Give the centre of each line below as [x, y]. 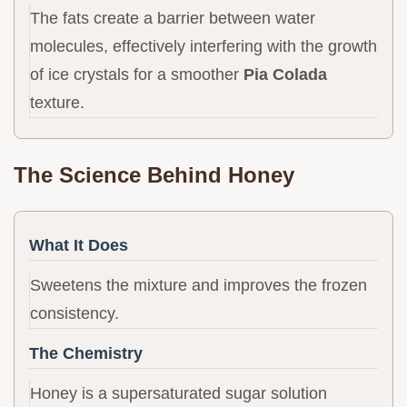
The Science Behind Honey [154, 175]
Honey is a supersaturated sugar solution [179, 394]
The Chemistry [86, 354]
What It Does [79, 246]
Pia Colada [285, 75]
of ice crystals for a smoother [137, 75]
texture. [57, 103]
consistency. [74, 314]
